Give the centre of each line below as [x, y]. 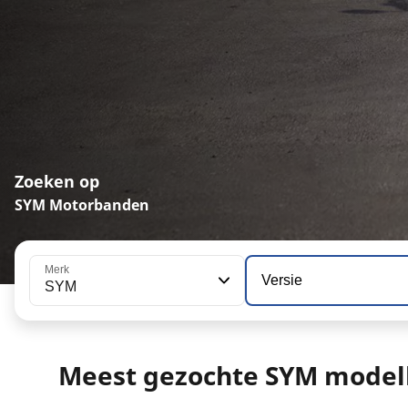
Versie [281, 280]
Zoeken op [57, 181]
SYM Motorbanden [82, 205]
